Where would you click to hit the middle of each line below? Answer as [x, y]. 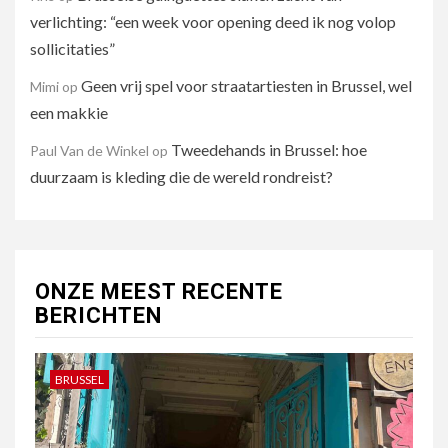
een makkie [70, 112]
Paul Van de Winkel [89, 150]
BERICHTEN [98, 315]
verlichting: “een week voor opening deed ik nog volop [213, 21]
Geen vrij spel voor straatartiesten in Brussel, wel [246, 85]
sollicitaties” [75, 48]
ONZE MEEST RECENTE [159, 291]
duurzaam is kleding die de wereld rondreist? [184, 176]
